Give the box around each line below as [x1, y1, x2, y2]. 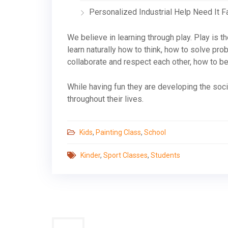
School [144, 128, 166, 137]
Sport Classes [103, 151, 148, 160]
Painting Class [96, 128, 141, 137]
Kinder [80, 151, 100, 160]
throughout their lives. [67, 94, 144, 104]
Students [151, 151, 180, 160]
